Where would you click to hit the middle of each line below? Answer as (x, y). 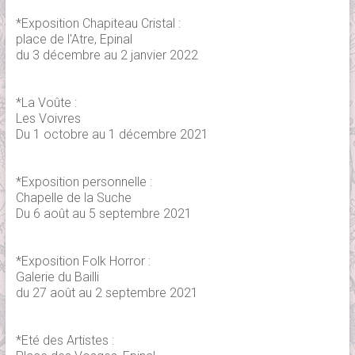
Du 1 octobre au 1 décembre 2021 (112, 134)
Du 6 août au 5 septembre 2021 (103, 213)
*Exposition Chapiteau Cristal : (98, 23)
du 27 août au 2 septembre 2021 (107, 292)
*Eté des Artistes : (65, 340)
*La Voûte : (46, 102)
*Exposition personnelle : (84, 181)
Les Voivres (48, 118)
